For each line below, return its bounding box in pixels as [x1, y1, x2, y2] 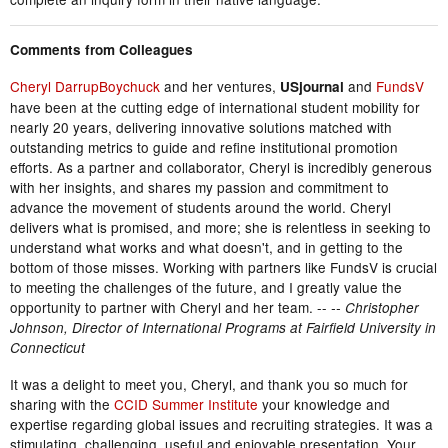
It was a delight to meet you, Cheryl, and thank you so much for [10, 374, 408, 395]
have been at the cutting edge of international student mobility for [10, 97, 420, 118]
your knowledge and [258, 394, 390, 415]
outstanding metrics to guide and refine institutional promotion [10, 137, 398, 158]
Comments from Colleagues [10, 40, 193, 60]
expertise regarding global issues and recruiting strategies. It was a [10, 414, 433, 435]
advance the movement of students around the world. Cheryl [10, 197, 391, 218]
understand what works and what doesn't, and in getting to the [10, 237, 403, 258]
